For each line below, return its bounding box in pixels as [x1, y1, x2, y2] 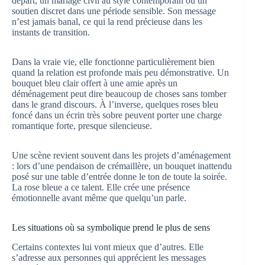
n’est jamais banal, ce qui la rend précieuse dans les [12, 16, 202, 27]
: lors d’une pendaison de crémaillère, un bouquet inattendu [12, 160, 232, 171]
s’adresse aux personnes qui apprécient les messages [12, 252, 206, 263]
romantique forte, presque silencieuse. [12, 120, 152, 131]
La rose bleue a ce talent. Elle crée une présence [12, 182, 190, 192]
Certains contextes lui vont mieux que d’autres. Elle [12, 241, 203, 252]
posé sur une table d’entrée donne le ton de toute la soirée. [12, 171, 227, 182]
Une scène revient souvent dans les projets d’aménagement [12, 150, 231, 160]
